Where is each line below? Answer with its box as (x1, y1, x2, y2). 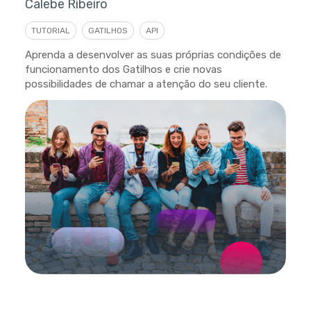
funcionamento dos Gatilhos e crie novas (24, 62, 222, 76)
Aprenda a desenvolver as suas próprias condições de (24, 48, 281, 61)
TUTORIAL (31, 25, 70, 35)
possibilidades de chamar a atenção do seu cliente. (24, 77, 267, 90)
